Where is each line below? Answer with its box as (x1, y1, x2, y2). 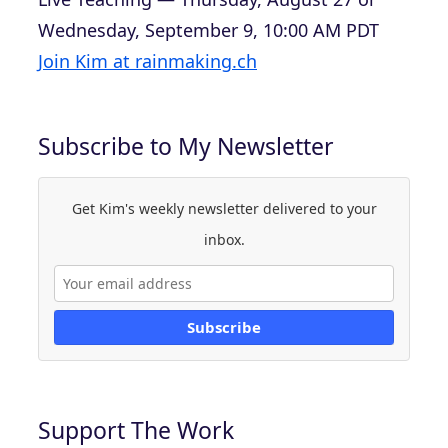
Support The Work (38, 413, 234, 446)
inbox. (203, 229, 245, 249)
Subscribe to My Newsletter (38, 129, 334, 162)
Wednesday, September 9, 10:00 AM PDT (38, 17, 379, 42)
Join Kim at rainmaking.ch (38, 48, 257, 73)
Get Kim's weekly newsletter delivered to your (71, 198, 377, 218)
